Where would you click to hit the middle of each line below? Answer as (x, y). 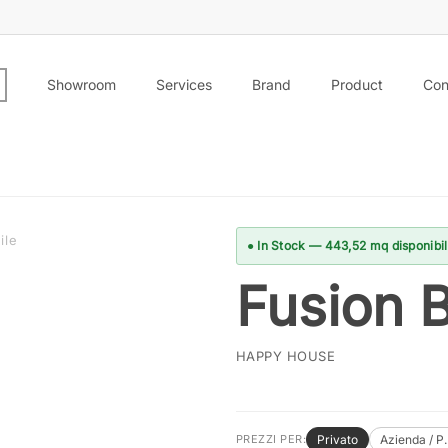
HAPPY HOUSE (285, 356)
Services (184, 84)
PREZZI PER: (271, 439)
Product (357, 84)
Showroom (81, 84)
